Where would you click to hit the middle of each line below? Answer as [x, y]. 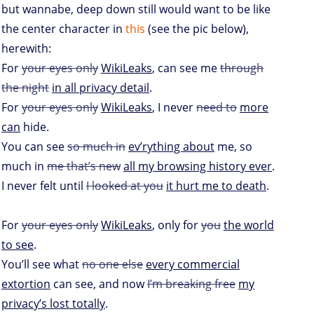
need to [217, 107]
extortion [26, 284]
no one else [112, 264]
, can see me [186, 68]
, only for [177, 225]
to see [18, 244]
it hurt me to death [216, 185]
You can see [34, 146]
